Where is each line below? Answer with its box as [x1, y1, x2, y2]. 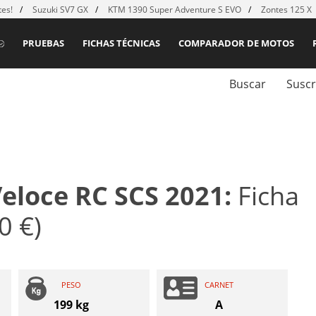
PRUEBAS [23, 37, 64, 49]
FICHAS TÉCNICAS [83, 37, 160, 49]
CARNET [205, 279, 233, 291]
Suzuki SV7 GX [32, 4, 88, 16]
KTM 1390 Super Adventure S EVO [108, 4, 241, 16]
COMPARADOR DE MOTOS [178, 37, 294, 49]
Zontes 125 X [261, 4, 314, 16]
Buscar [229, 76, 266, 92]
